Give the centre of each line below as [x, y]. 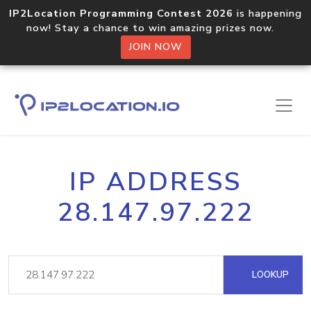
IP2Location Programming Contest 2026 [121, 13]
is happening [268, 13]
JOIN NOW [155, 47]
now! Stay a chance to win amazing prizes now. [155, 28]
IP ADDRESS [155, 182]
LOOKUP [269, 275]
